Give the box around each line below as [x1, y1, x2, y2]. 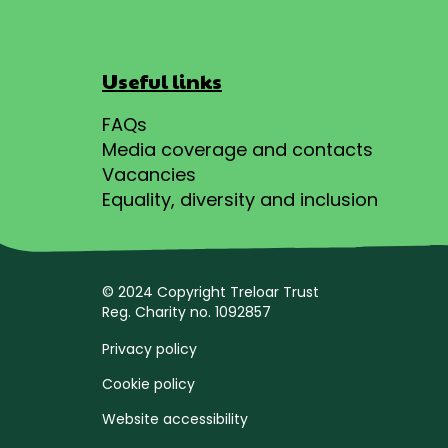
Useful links [102, 66, 222, 95]
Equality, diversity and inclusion [102, 186, 378, 212]
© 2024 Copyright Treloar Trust [102, 281, 319, 302]
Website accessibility [102, 409, 248, 430]
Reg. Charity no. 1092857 [102, 301, 271, 322]
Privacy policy [102, 339, 197, 360]
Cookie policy [102, 374, 195, 395]
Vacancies [102, 161, 196, 187]
